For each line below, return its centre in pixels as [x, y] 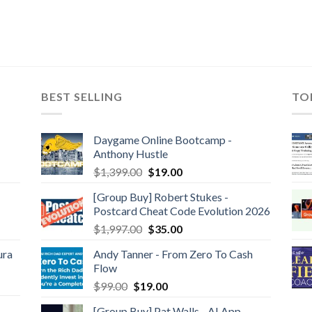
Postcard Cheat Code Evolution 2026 [181, 210]
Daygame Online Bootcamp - [162, 139]
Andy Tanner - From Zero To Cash [173, 253]
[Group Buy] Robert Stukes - [161, 196]
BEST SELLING [81, 96]
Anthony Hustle [130, 153]
